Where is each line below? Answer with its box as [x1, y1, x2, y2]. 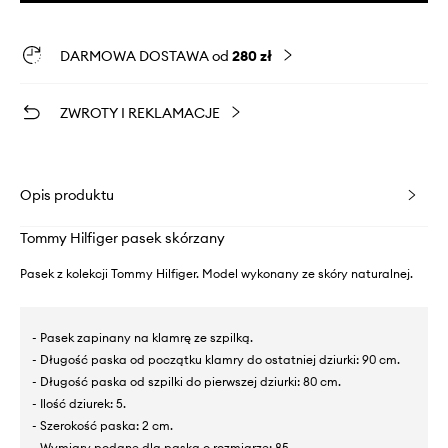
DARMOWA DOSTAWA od [60, 47, 232, 66]
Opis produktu [20, 186, 114, 205]
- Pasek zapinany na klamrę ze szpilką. [32, 330, 253, 346]
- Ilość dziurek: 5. [32, 396, 126, 412]
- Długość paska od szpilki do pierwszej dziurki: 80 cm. [32, 374, 341, 390]
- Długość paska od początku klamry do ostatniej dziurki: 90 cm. [32, 352, 400, 368]
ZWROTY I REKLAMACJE [60, 104, 220, 123]
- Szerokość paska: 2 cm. [32, 418, 173, 434]
